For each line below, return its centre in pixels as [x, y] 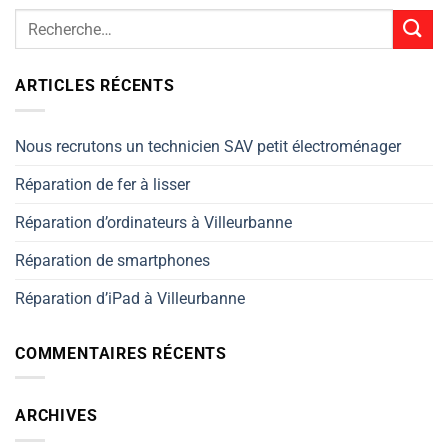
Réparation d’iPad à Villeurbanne [130, 298]
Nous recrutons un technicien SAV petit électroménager [208, 146]
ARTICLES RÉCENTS [95, 86]
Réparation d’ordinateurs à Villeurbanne [153, 222]
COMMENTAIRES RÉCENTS [121, 353]
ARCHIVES [56, 416]
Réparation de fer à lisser [102, 184]
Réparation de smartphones [112, 260]
